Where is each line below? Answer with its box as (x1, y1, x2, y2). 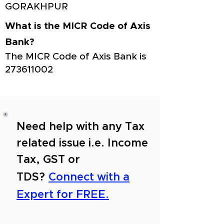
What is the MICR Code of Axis (5, 21, 150, 31)
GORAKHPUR (5, 2, 68, 11)
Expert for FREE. (16, 189, 109, 200)
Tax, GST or (16, 154, 80, 165)
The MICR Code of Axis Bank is (5, 52, 146, 61)
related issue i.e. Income (16, 138, 148, 149)
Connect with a (48, 172, 129, 183)
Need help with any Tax (16, 121, 144, 132)
